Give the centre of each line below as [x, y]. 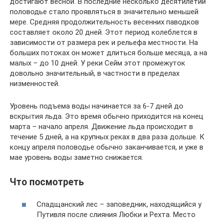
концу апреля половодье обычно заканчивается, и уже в [107, 147]
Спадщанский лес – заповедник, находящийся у [119, 205]
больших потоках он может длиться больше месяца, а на [109, 53]
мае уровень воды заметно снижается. [77, 157]
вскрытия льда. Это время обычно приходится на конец [107, 116]
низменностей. [35, 83]
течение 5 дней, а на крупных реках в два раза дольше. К [107, 137]
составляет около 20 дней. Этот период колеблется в [104, 32]
